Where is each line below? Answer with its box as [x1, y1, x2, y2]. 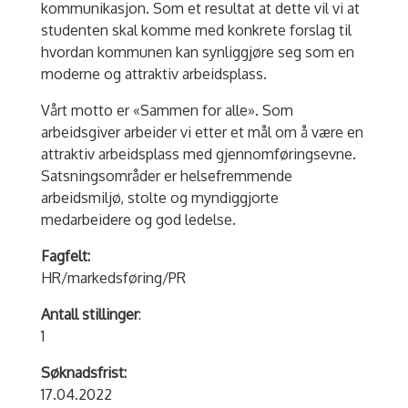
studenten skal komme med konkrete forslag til [40, 21, 352, 40]
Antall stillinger [40, 305, 138, 324]
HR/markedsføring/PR [40, 269, 186, 288]
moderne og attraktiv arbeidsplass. [40, 65, 267, 84]
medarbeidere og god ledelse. [40, 210, 236, 229]
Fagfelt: [40, 247, 90, 266]
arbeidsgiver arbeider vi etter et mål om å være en [40, 123, 363, 142]
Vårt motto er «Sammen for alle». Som [40, 101, 293, 120]
